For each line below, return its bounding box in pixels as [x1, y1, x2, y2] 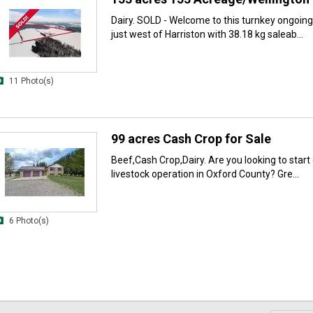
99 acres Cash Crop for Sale [111, 131, 271, 146]
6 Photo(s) [9, 215, 49, 226]
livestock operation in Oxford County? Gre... [111, 168, 299, 180]
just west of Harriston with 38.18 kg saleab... [111, 29, 303, 41]
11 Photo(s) [9, 76, 54, 87]
